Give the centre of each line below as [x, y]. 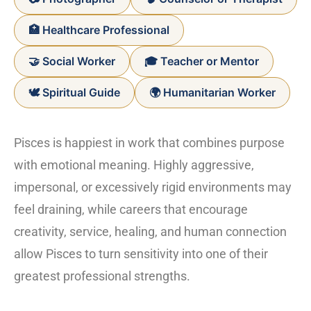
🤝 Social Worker [72, 61]
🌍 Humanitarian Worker [212, 93]
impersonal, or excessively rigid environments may [153, 187]
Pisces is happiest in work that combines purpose [149, 143]
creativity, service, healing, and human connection [150, 232]
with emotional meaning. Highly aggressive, [134, 165]
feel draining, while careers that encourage [131, 210]
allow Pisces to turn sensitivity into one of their [141, 254]
